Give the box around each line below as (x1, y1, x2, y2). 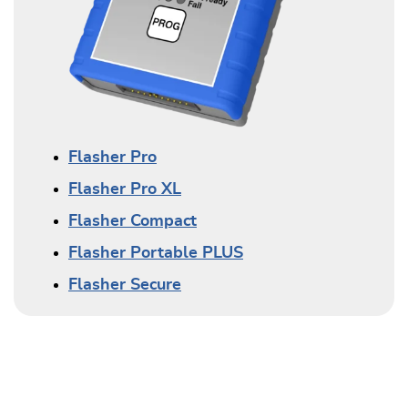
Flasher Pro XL (68, 181, 181, 199)
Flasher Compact (68, 213, 197, 230)
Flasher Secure (68, 277, 181, 294)
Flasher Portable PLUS (68, 245, 243, 262)
